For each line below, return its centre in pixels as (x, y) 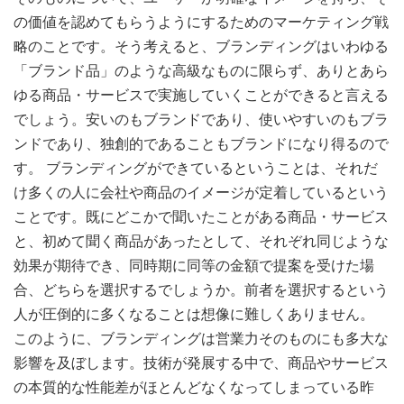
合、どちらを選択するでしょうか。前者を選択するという (201, 290)
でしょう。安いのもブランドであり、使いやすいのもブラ (201, 120)
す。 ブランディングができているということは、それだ (196, 169)
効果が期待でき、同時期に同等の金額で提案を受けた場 (194, 266)
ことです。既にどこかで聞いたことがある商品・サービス (201, 217)
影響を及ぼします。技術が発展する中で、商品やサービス (201, 363)
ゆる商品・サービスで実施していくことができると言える (201, 96)
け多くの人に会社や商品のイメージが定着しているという (201, 193)
